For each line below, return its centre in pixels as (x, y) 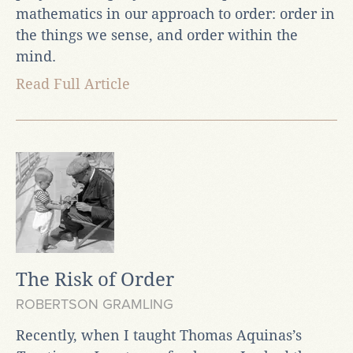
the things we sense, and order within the (157, 35)
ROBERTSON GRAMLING (95, 304)
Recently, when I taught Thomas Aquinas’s (159, 335)
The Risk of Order (95, 279)
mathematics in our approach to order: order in (175, 13)
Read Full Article (73, 84)
